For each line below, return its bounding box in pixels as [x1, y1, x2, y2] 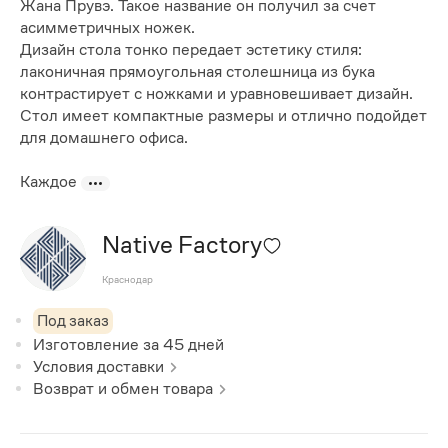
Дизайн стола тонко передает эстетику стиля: [20, 40, 362, 60]
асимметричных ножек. [20, 18, 195, 38]
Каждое [20, 172, 81, 192]
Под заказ [37, 311, 110, 329]
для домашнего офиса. [20, 128, 188, 148]
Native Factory [101, 231, 262, 259]
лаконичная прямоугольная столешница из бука [20, 62, 375, 82]
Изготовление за [33, 334, 164, 354]
